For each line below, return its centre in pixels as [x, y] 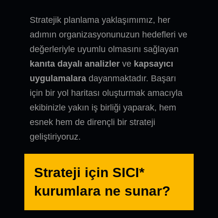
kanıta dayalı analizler [76, 64]
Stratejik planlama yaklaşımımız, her [100, 20]
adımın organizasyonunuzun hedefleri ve [109, 35]
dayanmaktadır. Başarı [133, 79]
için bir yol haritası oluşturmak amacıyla [106, 93]
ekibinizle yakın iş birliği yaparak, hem [103, 108]
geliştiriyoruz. [55, 137]
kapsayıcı [154, 64]
